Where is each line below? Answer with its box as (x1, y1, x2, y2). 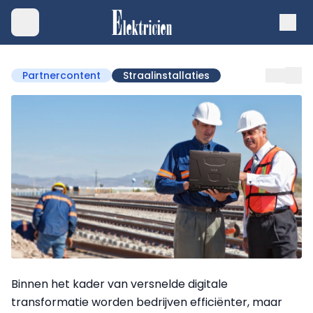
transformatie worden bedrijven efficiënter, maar (11, 293, 282, 310)
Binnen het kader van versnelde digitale (11, 275, 228, 292)
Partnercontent (22, 68, 101, 82)
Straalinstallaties (123, 68, 210, 82)
